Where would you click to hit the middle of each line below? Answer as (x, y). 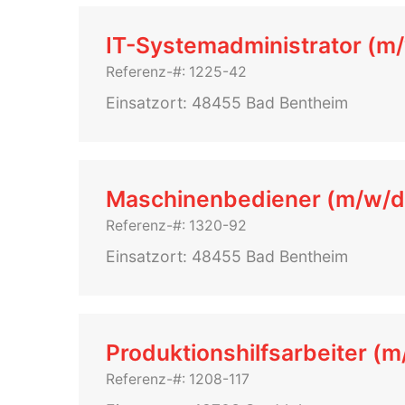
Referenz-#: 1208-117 (178, 379)
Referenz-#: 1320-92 (176, 226)
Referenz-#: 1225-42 (176, 72)
